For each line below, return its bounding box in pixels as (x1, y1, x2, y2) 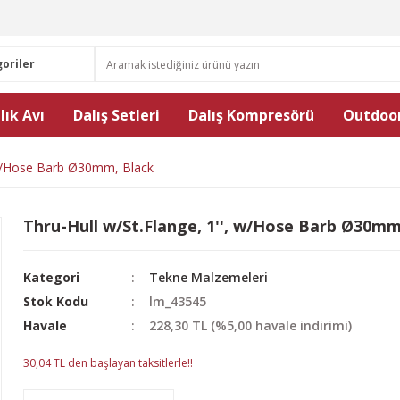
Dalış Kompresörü (188, 105, 314, 125)
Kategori (23, 269, 79, 286)
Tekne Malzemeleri (149, 269, 269, 286)
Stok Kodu (23, 293, 88, 310)
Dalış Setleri (73, 105, 160, 125)
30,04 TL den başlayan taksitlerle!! (23, 355, 193, 371)
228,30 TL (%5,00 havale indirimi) (149, 317, 353, 334)
